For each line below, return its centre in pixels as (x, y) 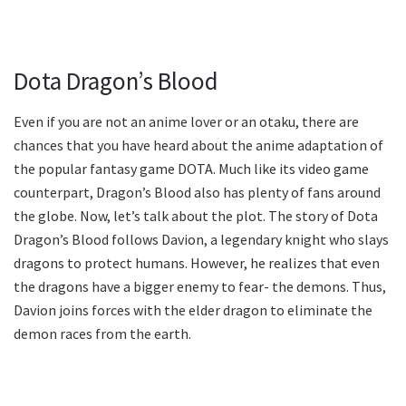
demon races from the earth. (102, 334)
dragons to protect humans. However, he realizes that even (197, 263)
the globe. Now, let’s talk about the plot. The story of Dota (196, 216)
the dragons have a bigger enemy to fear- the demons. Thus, (200, 287)
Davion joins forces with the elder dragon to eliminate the (193, 310)
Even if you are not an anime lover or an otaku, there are (186, 122)
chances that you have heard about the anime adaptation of (198, 145)
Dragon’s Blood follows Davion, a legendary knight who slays (201, 240)
